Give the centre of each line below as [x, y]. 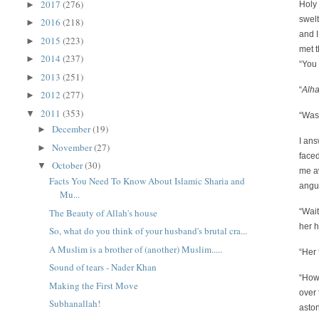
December [73, 129]
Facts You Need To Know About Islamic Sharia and [147, 181]
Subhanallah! [74, 304]
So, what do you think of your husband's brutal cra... [148, 231]
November [73, 147]
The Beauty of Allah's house [103, 213]
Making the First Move [93, 285]
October [69, 165]
